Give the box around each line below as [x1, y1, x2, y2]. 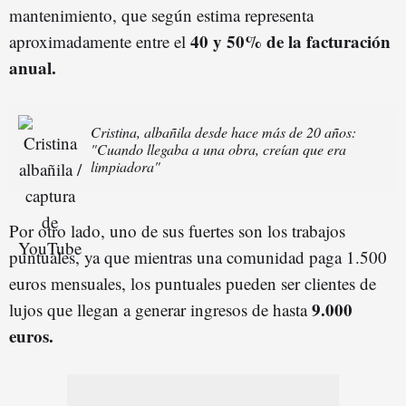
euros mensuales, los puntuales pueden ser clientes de [9, 271, 376, 295]
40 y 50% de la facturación [190, 28, 391, 53]
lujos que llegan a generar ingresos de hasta [9, 297, 312, 321]
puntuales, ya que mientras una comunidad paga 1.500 [9, 245, 387, 268]
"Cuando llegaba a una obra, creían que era [91, 139, 346, 159]
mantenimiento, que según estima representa [9, 3, 314, 26]
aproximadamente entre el [9, 29, 190, 53]
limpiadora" [91, 156, 160, 176]
